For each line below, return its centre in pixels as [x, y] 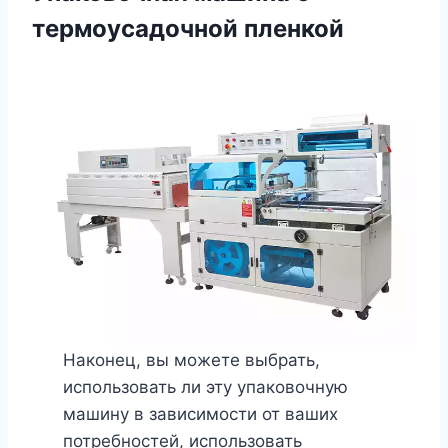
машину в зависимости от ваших [200, 413]
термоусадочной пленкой [188, 28]
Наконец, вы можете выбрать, [191, 359]
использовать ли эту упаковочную [205, 386]
